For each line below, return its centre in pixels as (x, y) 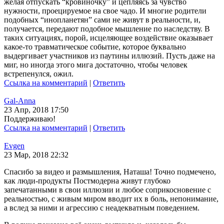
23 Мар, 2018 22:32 (36, 155)
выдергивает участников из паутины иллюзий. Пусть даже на (109, 56)
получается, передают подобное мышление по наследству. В (107, 29)
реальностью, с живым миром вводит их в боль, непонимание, (111, 199)
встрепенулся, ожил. (39, 74)
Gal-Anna (20, 101)
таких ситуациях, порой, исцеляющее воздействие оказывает (108, 38)
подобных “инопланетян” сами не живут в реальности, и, (102, 20)
